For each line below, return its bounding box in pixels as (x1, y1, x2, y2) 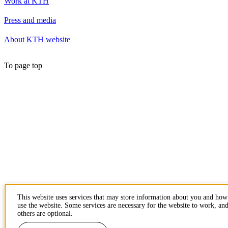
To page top (4, 61, 42, 70)
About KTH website (4, 35, 70, 44)
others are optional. (17, 210, 73, 217)
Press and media (4, 15, 56, 24)
